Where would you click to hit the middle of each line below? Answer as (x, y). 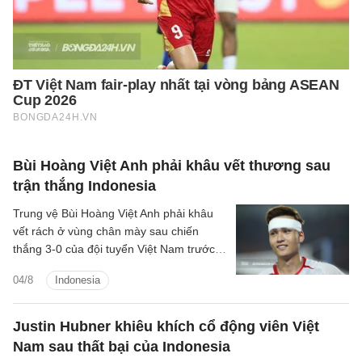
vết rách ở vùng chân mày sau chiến (106, 232)
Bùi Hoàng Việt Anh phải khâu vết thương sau (172, 166)
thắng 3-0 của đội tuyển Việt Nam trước (114, 249)
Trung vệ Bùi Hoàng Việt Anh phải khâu (113, 214)
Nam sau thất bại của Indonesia (122, 347)
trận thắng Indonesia (84, 186)
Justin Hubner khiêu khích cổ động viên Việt (166, 327)
